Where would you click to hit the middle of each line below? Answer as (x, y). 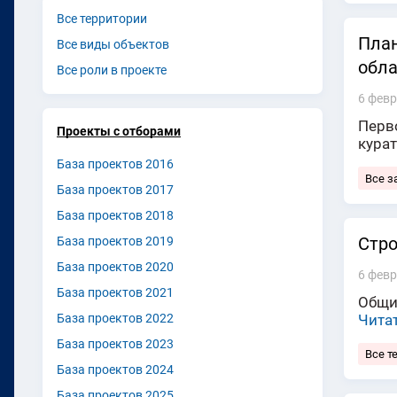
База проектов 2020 (115, 266)
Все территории (102, 18)
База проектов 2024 (115, 369)
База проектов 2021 (115, 292)
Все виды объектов (113, 44)
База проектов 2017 (115, 189)
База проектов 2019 (115, 241)
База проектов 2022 (115, 318)
